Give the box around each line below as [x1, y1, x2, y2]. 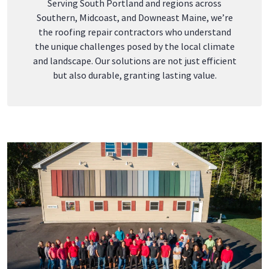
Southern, [36, 11, 79, 23]
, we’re [206, 11, 233, 23]
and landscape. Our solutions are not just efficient [32, 55, 237, 67]
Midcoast [79, 11, 117, 23]
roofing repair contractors [54, 26, 163, 38]
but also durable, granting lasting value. [52, 69, 217, 81]
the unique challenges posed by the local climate [34, 40, 235, 52]
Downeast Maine [138, 11, 207, 23]
